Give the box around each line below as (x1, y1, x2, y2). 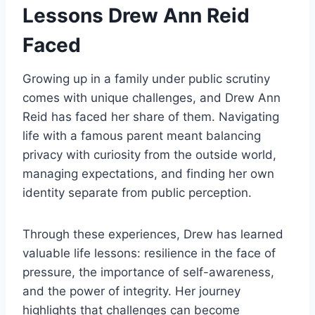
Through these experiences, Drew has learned (22, 227, 283, 242)
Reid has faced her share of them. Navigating (22, 110, 279, 124)
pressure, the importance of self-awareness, (22, 265, 274, 280)
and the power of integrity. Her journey (22, 284, 240, 299)
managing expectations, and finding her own (22, 167, 274, 181)
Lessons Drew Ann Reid (22, 4, 250, 28)
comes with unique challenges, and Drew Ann (22, 91, 281, 105)
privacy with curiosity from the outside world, (22, 148, 276, 162)
